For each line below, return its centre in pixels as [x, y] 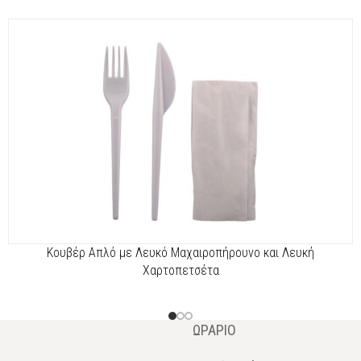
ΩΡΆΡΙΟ [214, 330]
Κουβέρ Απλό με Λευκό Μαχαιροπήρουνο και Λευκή [180, 253]
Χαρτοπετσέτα [180, 270]
